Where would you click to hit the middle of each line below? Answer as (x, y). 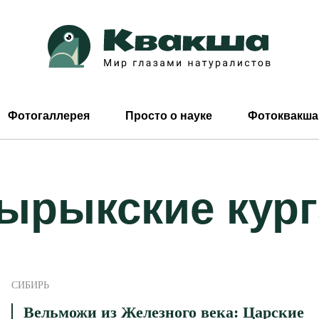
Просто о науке (169, 116)
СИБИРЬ (30, 285)
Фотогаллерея (49, 116)
